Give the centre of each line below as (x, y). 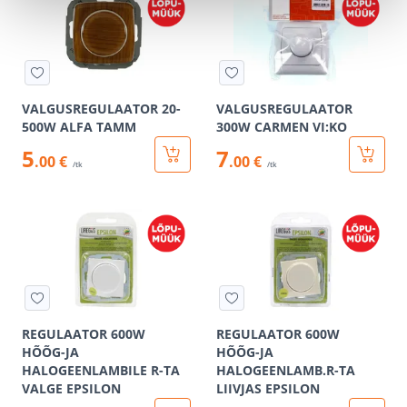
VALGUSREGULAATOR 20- (101, 109)
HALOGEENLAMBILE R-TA (101, 370)
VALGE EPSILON (71, 388)
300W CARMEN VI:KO (282, 127)
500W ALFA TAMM (79, 127)
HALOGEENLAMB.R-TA (286, 370)
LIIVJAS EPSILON (268, 388)
